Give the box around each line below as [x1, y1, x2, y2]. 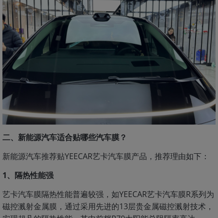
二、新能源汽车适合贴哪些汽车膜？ [2, 131, 127, 143]
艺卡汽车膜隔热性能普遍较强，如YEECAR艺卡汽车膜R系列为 [2, 188, 214, 200]
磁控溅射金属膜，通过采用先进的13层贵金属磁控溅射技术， [2, 200, 214, 212]
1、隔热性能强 [2, 169, 54, 181]
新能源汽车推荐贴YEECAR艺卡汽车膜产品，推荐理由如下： [2, 150, 209, 162]
